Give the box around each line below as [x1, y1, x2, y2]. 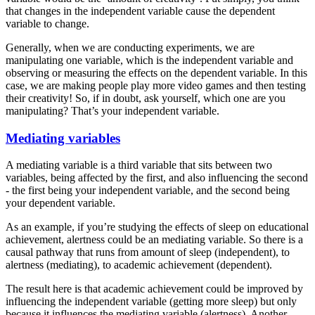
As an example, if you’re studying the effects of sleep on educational [6, 221, 309, 233]
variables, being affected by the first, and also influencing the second [6, 172, 308, 184]
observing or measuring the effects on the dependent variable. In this [6, 66, 307, 79]
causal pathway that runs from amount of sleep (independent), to [6, 246, 290, 259]
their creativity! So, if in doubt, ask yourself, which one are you [6, 91, 285, 104]
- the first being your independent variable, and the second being [6, 184, 290, 197]
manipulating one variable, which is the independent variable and [6, 53, 293, 66]
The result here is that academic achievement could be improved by [6, 283, 303, 295]
